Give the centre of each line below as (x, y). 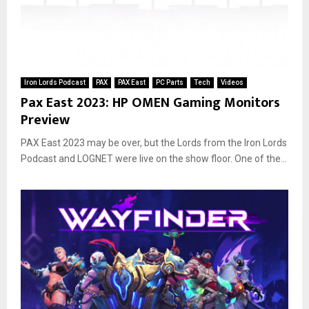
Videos (232, 82)
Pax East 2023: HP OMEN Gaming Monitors (150, 102)
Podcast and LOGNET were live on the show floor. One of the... (154, 158)
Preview (45, 120)
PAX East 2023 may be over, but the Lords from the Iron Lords (154, 142)
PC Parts (170, 82)
